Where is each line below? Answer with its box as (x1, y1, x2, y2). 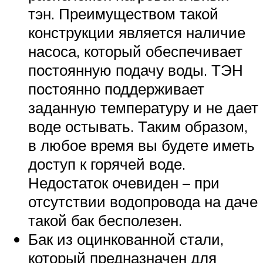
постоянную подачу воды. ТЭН (28, 60, 243, 79)
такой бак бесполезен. (28, 210, 182, 230)
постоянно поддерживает (28, 79, 204, 98)
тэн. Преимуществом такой (28, 4, 218, 23)
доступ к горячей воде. (28, 154, 186, 173)
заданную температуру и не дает (28, 97, 258, 117)
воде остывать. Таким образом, (28, 116, 248, 136)
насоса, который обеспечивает (28, 41, 242, 60)
